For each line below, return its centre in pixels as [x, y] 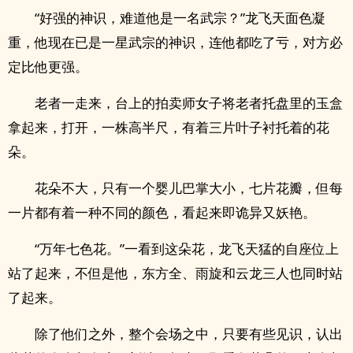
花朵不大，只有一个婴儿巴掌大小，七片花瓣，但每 [189, 188]
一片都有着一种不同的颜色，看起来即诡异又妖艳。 [162, 212]
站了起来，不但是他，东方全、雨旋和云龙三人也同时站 [175, 273]
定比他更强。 [48, 67]
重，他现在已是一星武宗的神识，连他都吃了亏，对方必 [175, 42]
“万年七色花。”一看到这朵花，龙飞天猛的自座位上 [187, 249]
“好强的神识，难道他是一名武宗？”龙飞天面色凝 [180, 18]
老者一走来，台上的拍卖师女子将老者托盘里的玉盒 [189, 103]
